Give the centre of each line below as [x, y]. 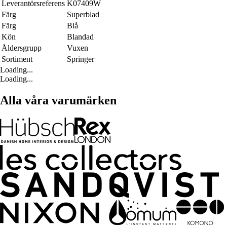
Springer [81, 59]
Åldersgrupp [22, 48]
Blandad [80, 36]
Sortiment [17, 59]
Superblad [83, 14]
